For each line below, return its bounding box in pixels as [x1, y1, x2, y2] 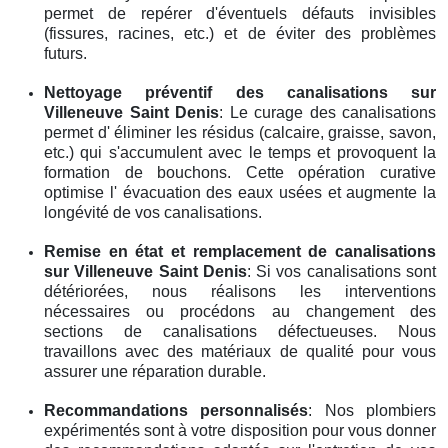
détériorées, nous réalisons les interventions [44, 282, 436, 300]
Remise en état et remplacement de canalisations [44, 242, 436, 260]
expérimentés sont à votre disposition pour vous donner [44, 421, 436, 439]
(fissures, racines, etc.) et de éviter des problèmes [44, 24, 436, 42]
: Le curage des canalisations [219, 103, 436, 121]
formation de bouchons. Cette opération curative [44, 163, 436, 181]
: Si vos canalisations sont [246, 262, 437, 280]
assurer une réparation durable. [44, 362, 266, 380]
